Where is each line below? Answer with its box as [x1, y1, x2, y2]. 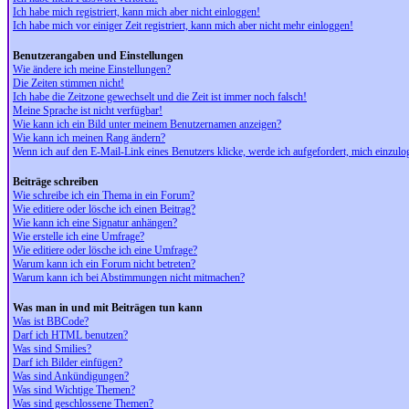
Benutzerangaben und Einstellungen [13, 49, 184, 62]
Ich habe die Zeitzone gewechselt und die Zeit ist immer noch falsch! [13, 90, 307, 103]
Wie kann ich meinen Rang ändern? [13, 131, 165, 144]
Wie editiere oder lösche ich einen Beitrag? [13, 203, 195, 215]
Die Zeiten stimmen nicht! [13, 77, 124, 89]
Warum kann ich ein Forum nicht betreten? [13, 257, 195, 270]
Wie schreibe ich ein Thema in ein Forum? [13, 189, 194, 202]
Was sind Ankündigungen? [13, 370, 129, 383]
